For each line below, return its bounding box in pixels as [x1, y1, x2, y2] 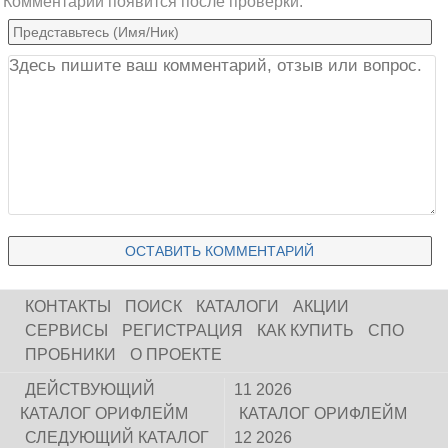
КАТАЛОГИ [196, 297, 279, 315]
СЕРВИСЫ [25, 321, 108, 339]
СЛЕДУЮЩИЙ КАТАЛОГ [25, 428, 209, 446]
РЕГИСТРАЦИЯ [122, 321, 243, 339]
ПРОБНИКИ [25, 345, 116, 363]
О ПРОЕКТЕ [130, 345, 222, 363]
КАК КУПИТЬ [257, 321, 354, 339]
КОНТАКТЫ [25, 297, 111, 315]
